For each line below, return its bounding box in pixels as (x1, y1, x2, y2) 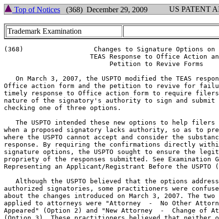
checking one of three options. (4, 104, 121, 111)
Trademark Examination (7, 27, 82, 35)
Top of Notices (12, 5, 60, 14)
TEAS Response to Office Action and (4, 53, 66, 60)
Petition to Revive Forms (4, 60, 98, 67)
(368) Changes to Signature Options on (4, 45, 23, 53)
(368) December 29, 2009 (60, 5, 148, 14)
